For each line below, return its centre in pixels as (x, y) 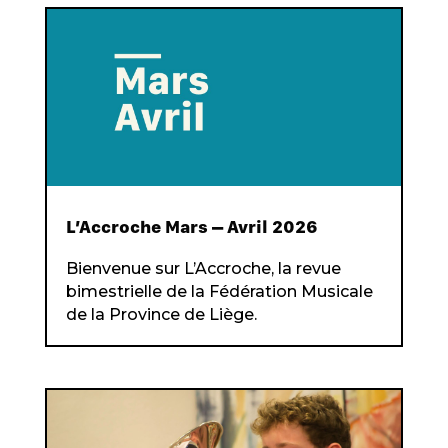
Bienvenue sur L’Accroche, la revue (203, 269)
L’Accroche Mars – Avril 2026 (191, 227)
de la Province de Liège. (161, 315)
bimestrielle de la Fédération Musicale (219, 292)
